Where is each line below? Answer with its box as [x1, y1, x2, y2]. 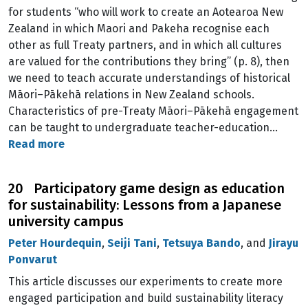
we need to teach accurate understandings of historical [8, 71, 290, 85]
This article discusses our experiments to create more [8, 275, 283, 288]
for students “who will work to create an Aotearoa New [8, 5, 283, 19]
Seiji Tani [107, 236, 157, 250]
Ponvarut [8, 253, 57, 266]
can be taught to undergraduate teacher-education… [8, 121, 278, 134]
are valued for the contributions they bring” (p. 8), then [8, 55, 289, 68]
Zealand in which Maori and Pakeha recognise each [8, 22, 269, 35]
